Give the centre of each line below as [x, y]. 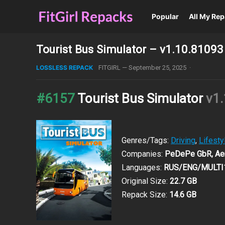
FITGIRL [109, 68]
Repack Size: [145, 195]
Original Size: [146, 181]
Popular [165, 16]
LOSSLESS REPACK [65, 68]
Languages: [143, 167]
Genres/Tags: [146, 140]
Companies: [143, 154]
